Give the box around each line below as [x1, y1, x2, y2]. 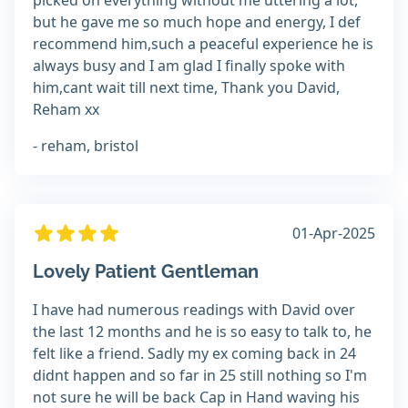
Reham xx [33, 99, 99, 120]
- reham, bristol [33, 136, 138, 157]
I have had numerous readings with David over [33, 300, 355, 321]
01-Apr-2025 [292, 223, 375, 244]
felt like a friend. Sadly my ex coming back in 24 [33, 343, 356, 364]
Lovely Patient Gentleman [33, 260, 259, 283]
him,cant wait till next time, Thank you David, [33, 77, 340, 98]
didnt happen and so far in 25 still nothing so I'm [33, 365, 367, 386]
